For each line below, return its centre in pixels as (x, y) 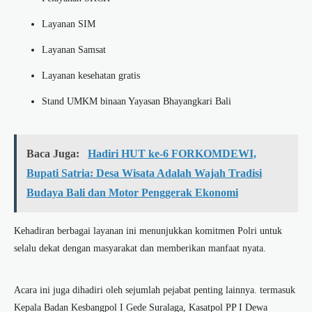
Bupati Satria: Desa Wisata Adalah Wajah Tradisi (144, 173)
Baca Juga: (54, 154)
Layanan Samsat (74, 50)
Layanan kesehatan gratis (91, 76)
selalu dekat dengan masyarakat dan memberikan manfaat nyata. (140, 249)
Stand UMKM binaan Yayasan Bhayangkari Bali (136, 102)
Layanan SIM (69, 24)
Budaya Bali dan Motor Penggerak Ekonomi (132, 193)
